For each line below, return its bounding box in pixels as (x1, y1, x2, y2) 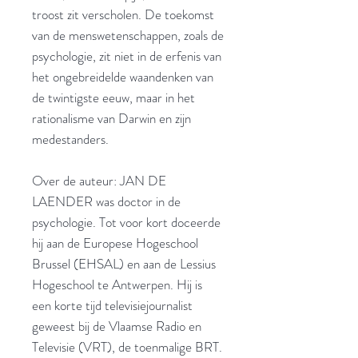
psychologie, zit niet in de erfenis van (32, 46, 221, 66)
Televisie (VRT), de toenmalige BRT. (32, 336, 222, 356)
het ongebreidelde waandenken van (32, 66, 213, 86)
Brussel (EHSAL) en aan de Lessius (32, 253, 216, 273)
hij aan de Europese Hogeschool (32, 233, 198, 253)
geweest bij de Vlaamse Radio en (32, 316, 201, 336)
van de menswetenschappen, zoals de (32, 25, 224, 45)
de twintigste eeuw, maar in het (32, 87, 195, 107)
